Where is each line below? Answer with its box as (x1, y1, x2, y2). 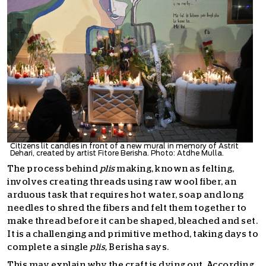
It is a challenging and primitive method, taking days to (7, 229, 258, 239)
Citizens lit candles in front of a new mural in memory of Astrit (10, 142, 239, 150)
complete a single (7, 242, 90, 252)
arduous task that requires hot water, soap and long (7, 190, 244, 199)
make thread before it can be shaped (7, 216, 175, 226)
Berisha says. (109, 242, 170, 252)
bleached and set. (178, 216, 258, 226)
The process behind (7, 164, 100, 173)
